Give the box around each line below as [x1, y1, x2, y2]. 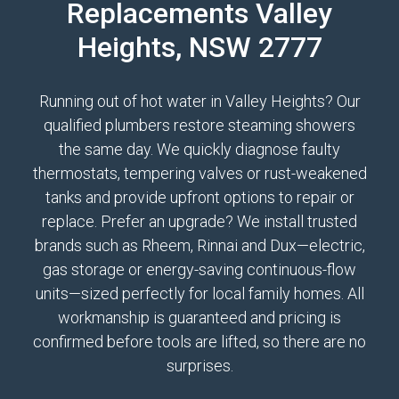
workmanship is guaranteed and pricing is [58, 308, 341, 327]
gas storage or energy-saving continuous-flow [43, 260, 356, 279]
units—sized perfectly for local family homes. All [35, 284, 364, 303]
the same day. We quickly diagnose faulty [59, 140, 340, 159]
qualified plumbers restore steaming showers [44, 116, 355, 134]
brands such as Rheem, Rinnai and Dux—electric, [34, 236, 365, 255]
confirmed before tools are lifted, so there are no [33, 332, 366, 351]
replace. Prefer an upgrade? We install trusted [42, 212, 357, 231]
